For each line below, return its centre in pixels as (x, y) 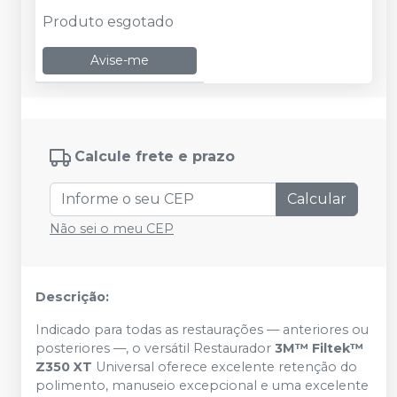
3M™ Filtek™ (319, 348)
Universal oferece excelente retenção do (225, 367)
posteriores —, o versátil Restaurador (155, 348)
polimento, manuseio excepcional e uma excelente (202, 385)
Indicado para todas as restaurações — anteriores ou (202, 330)
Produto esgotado (108, 21)
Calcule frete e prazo (155, 157)
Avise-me (120, 60)
